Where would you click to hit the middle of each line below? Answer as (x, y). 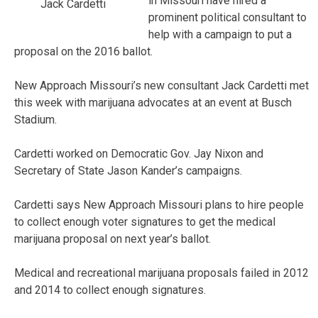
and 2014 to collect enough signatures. (110, 290)
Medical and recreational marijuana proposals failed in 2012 (161, 273)
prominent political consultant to (227, 17)
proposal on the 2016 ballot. (83, 51)
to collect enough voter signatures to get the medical (145, 221)
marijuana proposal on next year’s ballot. (113, 238)
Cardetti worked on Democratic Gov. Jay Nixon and (139, 153)
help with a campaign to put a (220, 34)
